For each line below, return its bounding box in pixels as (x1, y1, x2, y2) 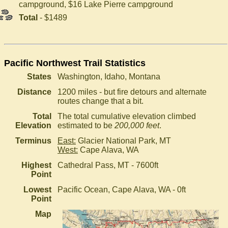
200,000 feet (115, 121, 159, 130)
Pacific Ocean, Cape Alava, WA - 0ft (58, 185, 186, 194)
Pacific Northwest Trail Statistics (4, 58, 146, 68)
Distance (17, 88, 51, 96)
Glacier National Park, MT (76, 136, 171, 145)
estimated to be (58, 121, 115, 130)
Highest (21, 161, 51, 169)
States (27, 72, 51, 81)
